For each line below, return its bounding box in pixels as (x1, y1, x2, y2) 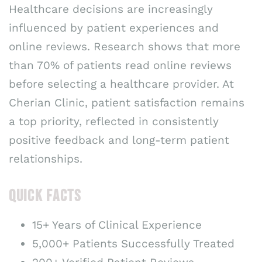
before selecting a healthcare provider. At (9, 77, 234, 91)
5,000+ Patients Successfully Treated (32, 237, 235, 251)
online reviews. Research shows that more (9, 39, 240, 53)
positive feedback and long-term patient (9, 133, 229, 147)
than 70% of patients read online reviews (9, 58, 232, 72)
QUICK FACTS (9, 187, 81, 206)
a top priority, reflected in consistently (9, 114, 219, 128)
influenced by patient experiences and (9, 20, 219, 35)
